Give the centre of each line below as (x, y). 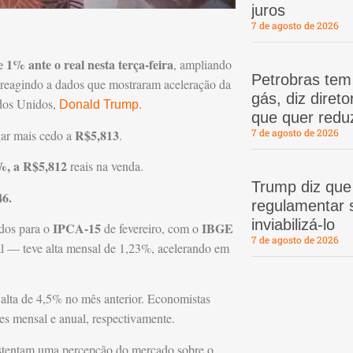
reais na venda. (105, 166)
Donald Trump (99, 105)
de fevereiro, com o (153, 228)
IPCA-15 (78, 228)
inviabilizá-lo (293, 225)
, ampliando (203, 65)
